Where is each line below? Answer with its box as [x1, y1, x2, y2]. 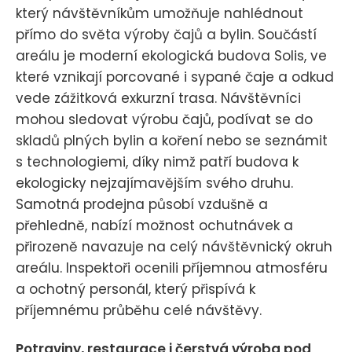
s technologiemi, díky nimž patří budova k [16, 152, 299, 171]
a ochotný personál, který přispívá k [16, 279, 255, 299]
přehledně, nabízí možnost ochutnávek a [16, 215, 293, 235]
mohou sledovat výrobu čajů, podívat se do [16, 109, 313, 129]
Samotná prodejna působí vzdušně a [16, 194, 268, 214]
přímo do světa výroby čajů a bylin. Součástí [16, 24, 317, 44]
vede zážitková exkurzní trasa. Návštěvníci [16, 88, 301, 108]
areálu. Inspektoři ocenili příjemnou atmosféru [16, 258, 328, 277]
